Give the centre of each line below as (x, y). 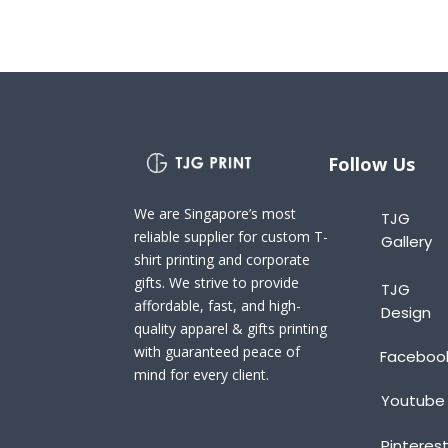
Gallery (406, 241)
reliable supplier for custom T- (231, 237)
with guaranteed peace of (217, 352)
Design (405, 312)
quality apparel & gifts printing (231, 329)
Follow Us (372, 163)
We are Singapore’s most (215, 214)
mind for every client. (202, 375)
